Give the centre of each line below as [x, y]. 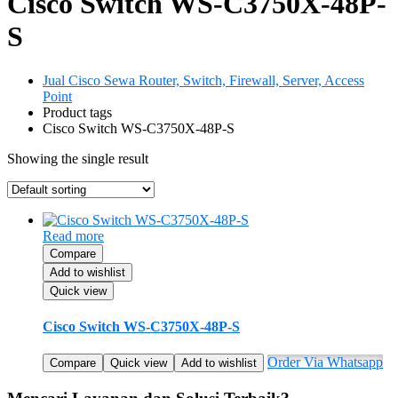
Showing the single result [78, 158]
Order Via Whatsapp [325, 362]
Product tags [77, 112]
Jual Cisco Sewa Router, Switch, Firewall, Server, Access [203, 80]
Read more [73, 235]
